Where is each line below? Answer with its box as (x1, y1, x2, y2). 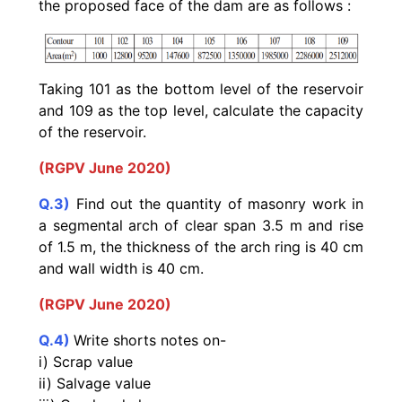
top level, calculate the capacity (144, 101, 363, 120)
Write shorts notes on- (74, 331, 231, 350)
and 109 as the (39, 101, 144, 120)
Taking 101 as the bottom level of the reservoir (39, 80, 363, 99)
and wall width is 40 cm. (39, 259, 204, 278)
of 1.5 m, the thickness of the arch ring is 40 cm (39, 238, 363, 257)
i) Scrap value (39, 353, 133, 371)
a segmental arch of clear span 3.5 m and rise (39, 216, 363, 235)
